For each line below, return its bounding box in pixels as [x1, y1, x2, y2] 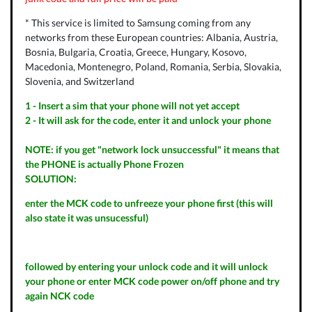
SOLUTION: [24, 172, 77, 185]
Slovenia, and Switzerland [24, 75, 134, 87]
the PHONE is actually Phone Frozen [24, 157, 186, 170]
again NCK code [24, 289, 94, 302]
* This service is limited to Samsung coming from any [24, 16, 251, 29]
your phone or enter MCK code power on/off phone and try [24, 274, 279, 287]
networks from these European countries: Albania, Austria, [24, 31, 278, 43]
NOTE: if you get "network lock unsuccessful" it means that [24, 143, 279, 155]
